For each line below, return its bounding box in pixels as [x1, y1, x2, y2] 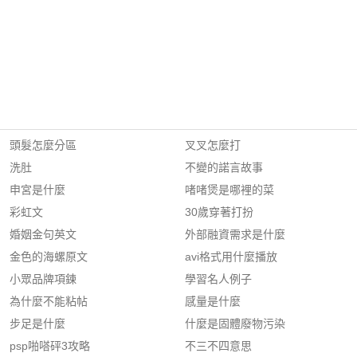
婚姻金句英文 [10, 228, 76, 241]
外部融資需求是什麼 [185, 228, 285, 241]
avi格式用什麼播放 [185, 250, 277, 263]
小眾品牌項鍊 [10, 273, 76, 285]
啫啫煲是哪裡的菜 [185, 183, 274, 196]
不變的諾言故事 [185, 161, 263, 174]
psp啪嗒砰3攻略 [10, 339, 90, 352]
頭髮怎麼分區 [10, 139, 76, 151]
